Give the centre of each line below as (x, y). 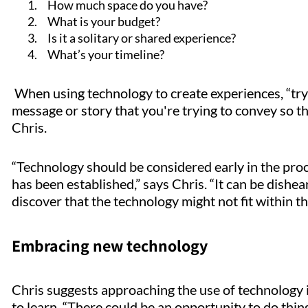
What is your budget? (101, 22)
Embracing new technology (111, 246)
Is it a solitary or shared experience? (139, 38)
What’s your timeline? (103, 55)
